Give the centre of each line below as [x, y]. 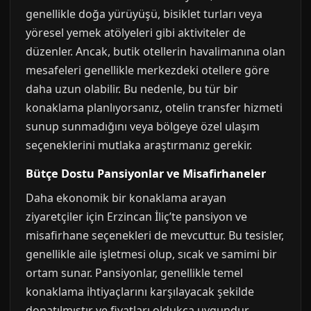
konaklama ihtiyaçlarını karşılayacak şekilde [140, 292]
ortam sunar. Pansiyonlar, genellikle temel [134, 273]
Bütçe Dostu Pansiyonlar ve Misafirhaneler [146, 174]
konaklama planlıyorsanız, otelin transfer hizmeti [154, 108]
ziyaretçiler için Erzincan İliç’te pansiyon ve [136, 217]
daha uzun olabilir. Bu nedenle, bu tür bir [132, 89]
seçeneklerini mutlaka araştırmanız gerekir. [139, 145]
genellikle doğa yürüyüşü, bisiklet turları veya [144, 14]
